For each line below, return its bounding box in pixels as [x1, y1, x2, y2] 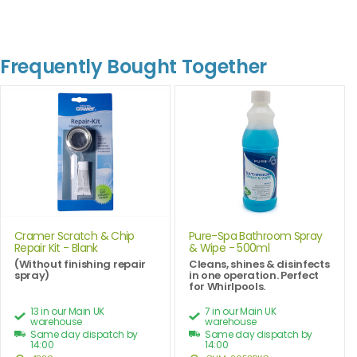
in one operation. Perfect [189, 268, 319, 284]
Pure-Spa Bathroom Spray [189, 228, 323, 245]
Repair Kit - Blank [14, 240, 98, 257]
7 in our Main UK [205, 304, 277, 319]
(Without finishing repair [14, 257, 146, 273]
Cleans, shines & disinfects [189, 257, 330, 273]
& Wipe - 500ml [189, 240, 270, 257]
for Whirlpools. [189, 279, 266, 295]
